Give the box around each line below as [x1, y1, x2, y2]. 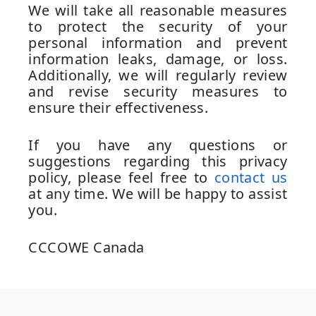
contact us [214, 168, 288, 188]
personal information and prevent [28, 33, 288, 53]
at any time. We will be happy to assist [28, 184, 288, 204]
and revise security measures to [28, 82, 288, 102]
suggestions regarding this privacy [28, 152, 288, 171]
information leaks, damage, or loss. [28, 49, 288, 69]
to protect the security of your [28, 17, 288, 37]
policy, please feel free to [28, 168, 214, 188]
